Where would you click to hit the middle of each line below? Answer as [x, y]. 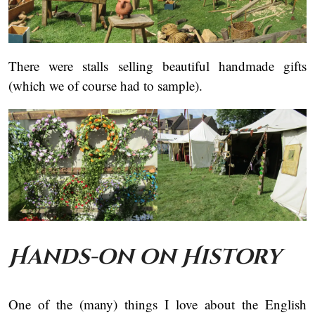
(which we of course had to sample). [105, 86]
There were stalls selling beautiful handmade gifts [157, 66]
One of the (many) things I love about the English [157, 304]
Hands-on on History [148, 258]
